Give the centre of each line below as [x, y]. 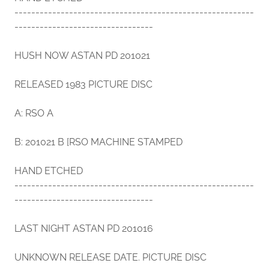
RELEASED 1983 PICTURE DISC [83, 85]
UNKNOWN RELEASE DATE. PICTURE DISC [110, 258]
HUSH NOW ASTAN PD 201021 [82, 56]
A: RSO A [34, 113]
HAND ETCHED [49, 171]
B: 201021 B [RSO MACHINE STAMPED [98, 142]
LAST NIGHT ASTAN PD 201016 [84, 229]
